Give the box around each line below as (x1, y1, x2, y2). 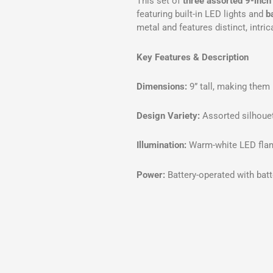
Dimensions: (136, 80, 188, 92)
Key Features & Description (136, 51, 249, 63)
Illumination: (136, 140, 187, 151)
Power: (136, 169, 166, 180)
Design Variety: (136, 110, 200, 122)
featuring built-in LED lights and (136, 9, 266, 20)
